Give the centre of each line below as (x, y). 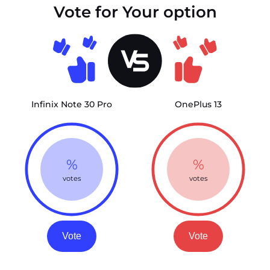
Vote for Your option (135, 12)
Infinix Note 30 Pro (72, 104)
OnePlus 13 (198, 104)
